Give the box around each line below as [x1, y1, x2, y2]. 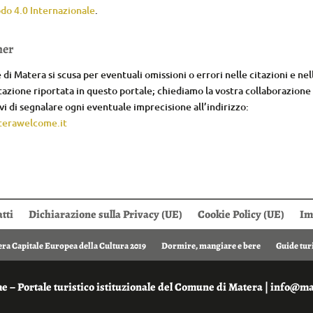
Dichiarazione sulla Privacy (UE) [29, 206, 182, 222]
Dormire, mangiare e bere [161, 239, 261, 252]
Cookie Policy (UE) [198, 206, 284, 222]
